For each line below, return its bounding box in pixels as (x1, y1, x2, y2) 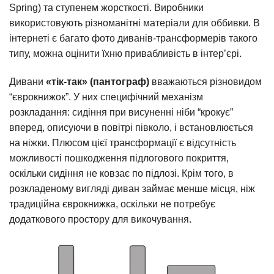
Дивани (9, 76, 46, 87)
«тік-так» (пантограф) (46, 76, 149, 87)
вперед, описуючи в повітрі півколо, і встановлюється (9, 122, 253, 133)
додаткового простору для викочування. (9, 213, 191, 224)
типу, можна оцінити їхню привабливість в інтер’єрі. (9, 48, 242, 59)
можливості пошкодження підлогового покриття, (9, 152, 229, 163)
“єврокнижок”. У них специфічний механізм (9, 91, 203, 102)
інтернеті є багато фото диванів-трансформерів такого (9, 32, 257, 43)
